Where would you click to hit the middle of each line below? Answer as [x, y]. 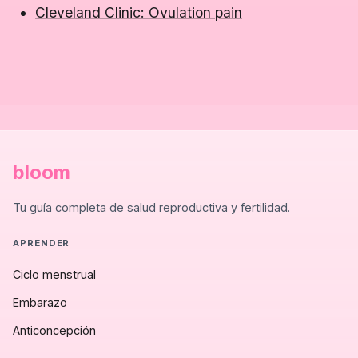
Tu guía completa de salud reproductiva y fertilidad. [151, 207]
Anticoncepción [54, 330]
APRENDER [42, 243]
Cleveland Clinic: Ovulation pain [139, 12]
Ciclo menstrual [54, 274]
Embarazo [40, 302]
